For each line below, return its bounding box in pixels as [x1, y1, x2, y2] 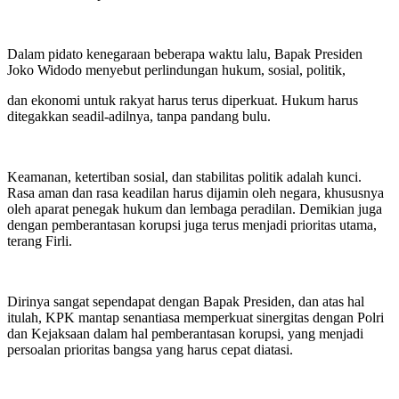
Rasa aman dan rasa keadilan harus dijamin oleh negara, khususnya [7, 184, 384, 200]
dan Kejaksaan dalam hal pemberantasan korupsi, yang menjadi [7, 325, 363, 341]
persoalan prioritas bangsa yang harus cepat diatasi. [7, 341, 293, 357]
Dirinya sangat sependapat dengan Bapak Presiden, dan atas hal [7, 293, 364, 309]
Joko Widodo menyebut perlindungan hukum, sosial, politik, [7, 61, 346, 77]
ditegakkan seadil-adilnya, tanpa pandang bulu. [7, 108, 271, 124]
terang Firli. [7, 232, 72, 248]
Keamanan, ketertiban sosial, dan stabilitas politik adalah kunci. [7, 168, 362, 184]
